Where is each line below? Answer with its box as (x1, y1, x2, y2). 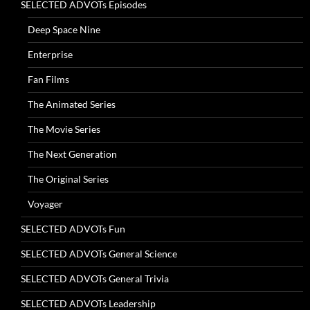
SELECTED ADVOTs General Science (21, 247, 177, 259)
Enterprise (28, 48, 73, 60)
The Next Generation (28, 147, 117, 160)
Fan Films (28, 73, 69, 85)
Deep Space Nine (28, 23, 100, 35)
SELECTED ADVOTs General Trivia (21, 272, 169, 284)
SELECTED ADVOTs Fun (21, 222, 125, 235)
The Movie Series (28, 122, 100, 135)
